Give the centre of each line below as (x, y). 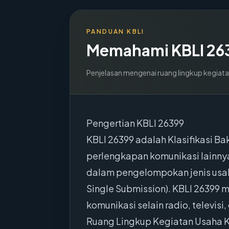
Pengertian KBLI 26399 (135, 123)
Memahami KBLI (146, 50)
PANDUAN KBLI (116, 31)
